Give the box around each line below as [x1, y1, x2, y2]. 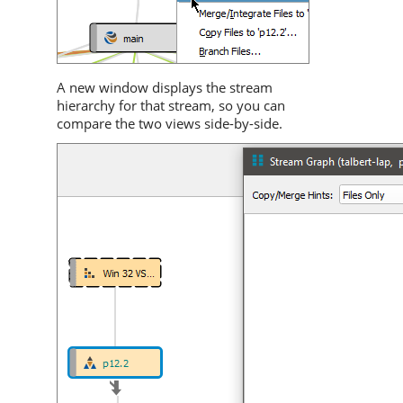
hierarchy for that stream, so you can [57, 96, 285, 115]
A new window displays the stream [57, 78, 273, 97]
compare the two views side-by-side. [57, 114, 282, 133]
